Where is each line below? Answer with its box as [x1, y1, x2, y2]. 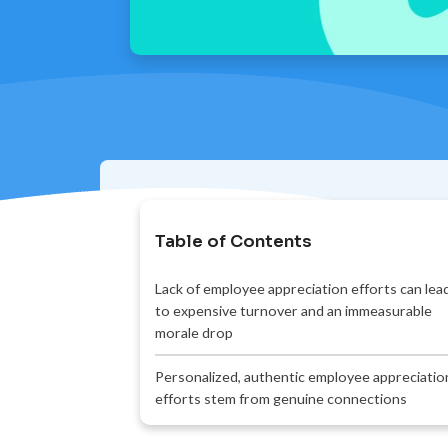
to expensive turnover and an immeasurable [154, 302, 432, 320]
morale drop [154, 324, 233, 342]
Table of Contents [154, 231, 312, 252]
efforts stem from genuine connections [154, 390, 407, 408]
